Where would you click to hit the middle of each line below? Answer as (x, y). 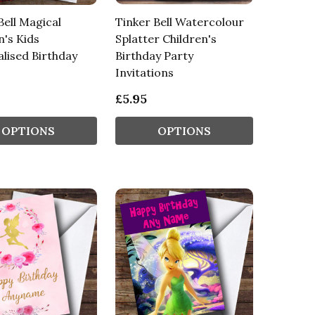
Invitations (144, 72)
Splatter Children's (166, 38)
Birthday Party (154, 55)
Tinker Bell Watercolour (179, 21)
